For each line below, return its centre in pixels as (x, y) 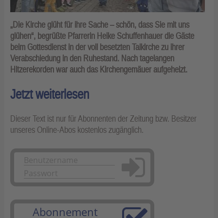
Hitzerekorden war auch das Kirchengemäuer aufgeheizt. (99, 70)
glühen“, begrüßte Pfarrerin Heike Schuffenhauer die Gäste (102, 36)
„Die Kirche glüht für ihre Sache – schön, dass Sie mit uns (100, 25)
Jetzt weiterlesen (50, 94)
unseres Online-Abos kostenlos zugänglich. (77, 130)
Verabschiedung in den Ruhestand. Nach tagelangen (92, 58)
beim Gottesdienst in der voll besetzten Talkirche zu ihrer (97, 47)
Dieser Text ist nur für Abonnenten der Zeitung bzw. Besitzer (103, 119)
